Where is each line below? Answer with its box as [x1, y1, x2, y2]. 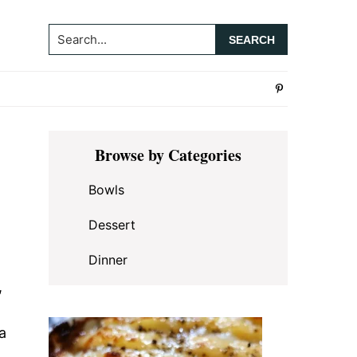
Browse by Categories [95, 143, 241, 167]
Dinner [88, 252, 127, 268]
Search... [48, 26, 107, 43]
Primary [48, 125, 132, 159]
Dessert [88, 217, 135, 233]
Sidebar [48, 150, 125, 183]
